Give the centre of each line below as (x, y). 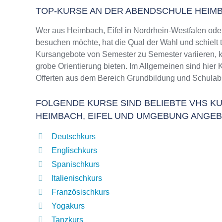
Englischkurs (74, 150)
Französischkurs (81, 192)
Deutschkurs (74, 137)
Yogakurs (68, 206)
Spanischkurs (76, 164)
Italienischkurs (77, 178)
